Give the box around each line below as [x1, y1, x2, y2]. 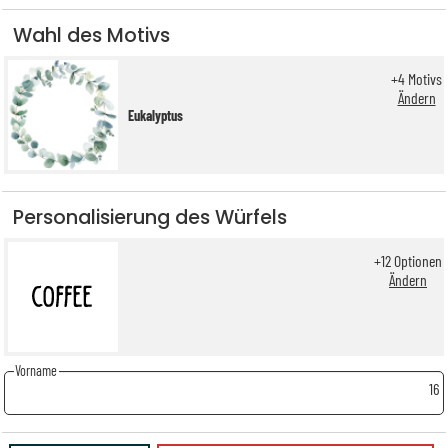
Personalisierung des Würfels [12, 203, 287, 231]
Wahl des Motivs [12, 21, 170, 49]
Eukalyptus [128, 106, 183, 124]
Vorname [15, 362, 58, 380]
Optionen [391, 251, 442, 271]
